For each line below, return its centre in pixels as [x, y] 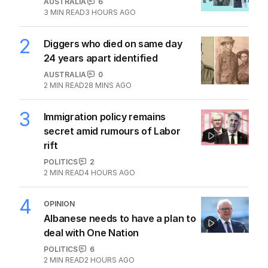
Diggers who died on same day [113, 43]
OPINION [59, 203]
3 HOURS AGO [110, 12]
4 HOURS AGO [109, 172]
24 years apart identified [100, 58]
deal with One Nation [91, 232]
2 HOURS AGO [109, 260]
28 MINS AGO [108, 85]
